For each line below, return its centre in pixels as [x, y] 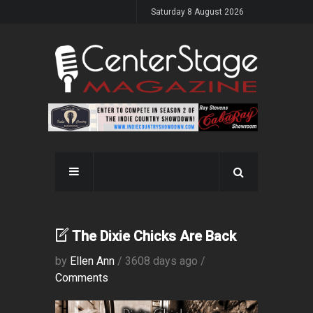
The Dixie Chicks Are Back [154, 236]
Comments [82, 278]
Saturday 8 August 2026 [197, 12]
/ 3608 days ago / [160, 261]
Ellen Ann [92, 261]
